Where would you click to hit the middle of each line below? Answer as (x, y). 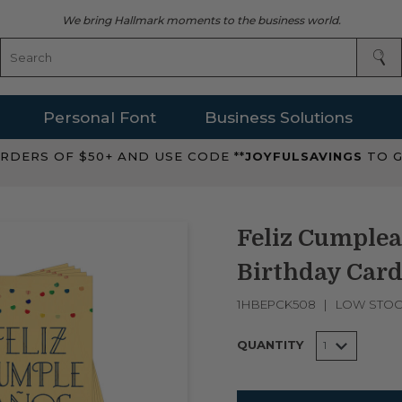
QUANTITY (270, 344)
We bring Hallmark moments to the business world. (201, 20)
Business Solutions (278, 117)
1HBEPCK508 (276, 304)
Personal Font (100, 117)
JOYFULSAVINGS (306, 157)
